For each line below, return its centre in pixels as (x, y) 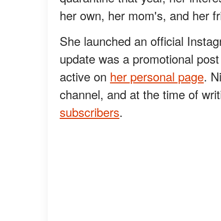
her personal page (157, 76)
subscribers (90, 112)
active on (85, 76)
